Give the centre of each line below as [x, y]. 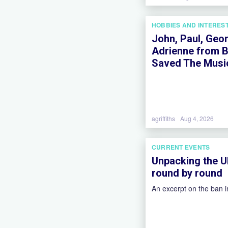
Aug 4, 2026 [197, 118]
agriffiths [163, 118]
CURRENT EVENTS [181, 147]
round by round [187, 173]
